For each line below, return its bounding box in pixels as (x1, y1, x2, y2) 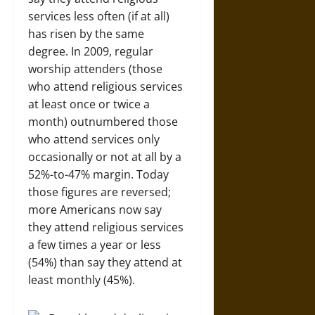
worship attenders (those (28, 60, 162, 77)
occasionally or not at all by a (28, 148, 181, 165)
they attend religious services (28, 219, 184, 235)
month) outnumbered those (28, 113, 178, 129)
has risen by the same (28, 25, 144, 41)
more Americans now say (28, 201, 162, 217)
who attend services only (28, 131, 160, 147)
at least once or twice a (28, 96, 150, 112)
